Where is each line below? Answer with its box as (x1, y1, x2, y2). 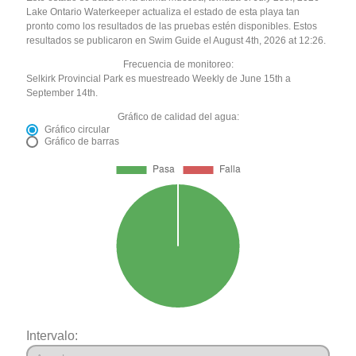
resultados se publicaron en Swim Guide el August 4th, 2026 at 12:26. (26, 34, 327, 46)
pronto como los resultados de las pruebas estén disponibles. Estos (26, 20, 318, 32)
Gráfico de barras (44, 135, 120, 147)
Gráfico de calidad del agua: (117, 110, 239, 122)
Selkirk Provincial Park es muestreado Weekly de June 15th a (26, 72, 292, 84)
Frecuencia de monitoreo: (122, 58, 234, 70)
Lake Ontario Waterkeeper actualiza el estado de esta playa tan (26, 6, 300, 17)
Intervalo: (26, 327, 79, 342)
